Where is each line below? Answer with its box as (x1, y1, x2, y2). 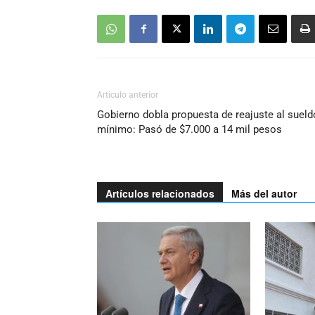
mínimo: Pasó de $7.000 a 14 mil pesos (97, 123, 282, 136)
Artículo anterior (97, 90, 158, 100)
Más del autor (231, 186, 297, 200)
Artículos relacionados (105, 186, 214, 200)
